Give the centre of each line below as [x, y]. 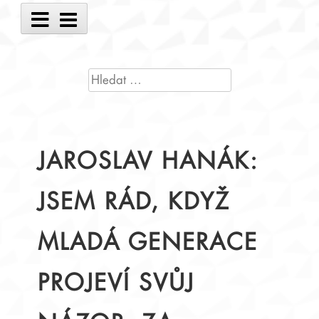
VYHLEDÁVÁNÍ [127, 75]
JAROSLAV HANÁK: [148, 162]
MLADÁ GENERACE [148, 243]
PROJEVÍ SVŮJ [116, 284]
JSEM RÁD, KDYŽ [134, 203]
